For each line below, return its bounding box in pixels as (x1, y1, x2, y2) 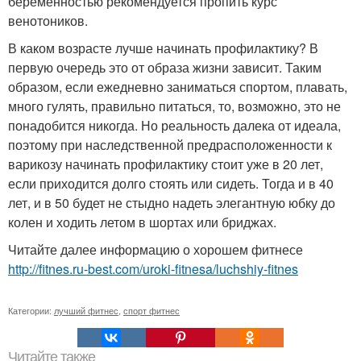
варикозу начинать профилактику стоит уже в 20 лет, (8, 155, 323, 174)
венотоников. (8, 11, 88, 31)
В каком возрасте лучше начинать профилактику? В (8, 39, 318, 58)
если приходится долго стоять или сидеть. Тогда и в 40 (8, 174, 334, 193)
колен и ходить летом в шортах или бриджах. (8, 213, 276, 232)
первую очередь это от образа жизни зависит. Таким (8, 58, 322, 77)
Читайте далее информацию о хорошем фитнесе (8, 240, 303, 259)
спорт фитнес (123, 304, 180, 317)
